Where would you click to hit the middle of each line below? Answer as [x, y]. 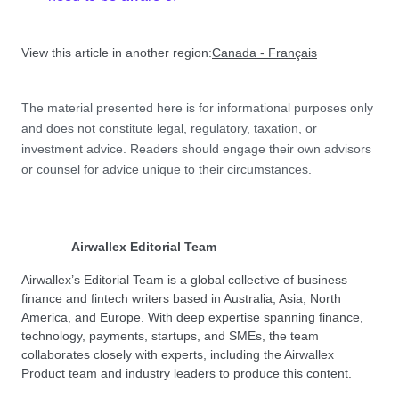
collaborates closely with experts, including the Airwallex [178, 354]
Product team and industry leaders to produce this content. [187, 373]
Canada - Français [265, 53]
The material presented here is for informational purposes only [197, 108]
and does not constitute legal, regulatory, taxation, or [169, 128]
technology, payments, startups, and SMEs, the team [170, 336]
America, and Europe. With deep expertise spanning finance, [192, 317]
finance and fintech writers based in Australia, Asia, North [181, 298]
